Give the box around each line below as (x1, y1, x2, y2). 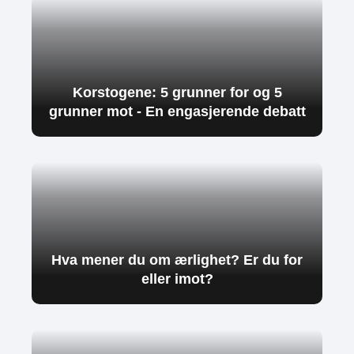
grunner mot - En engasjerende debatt (48, 103, 306, 119)
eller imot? (141, 270, 213, 287)
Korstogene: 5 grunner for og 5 (72, 84, 282, 100)
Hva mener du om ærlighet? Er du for (51, 251, 303, 268)
